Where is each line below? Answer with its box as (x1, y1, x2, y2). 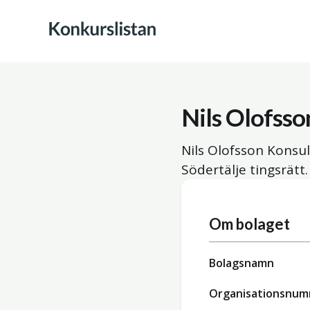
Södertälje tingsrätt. (181, 161, 308, 179)
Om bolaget (209, 215, 290, 233)
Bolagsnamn (209, 255, 274, 271)
